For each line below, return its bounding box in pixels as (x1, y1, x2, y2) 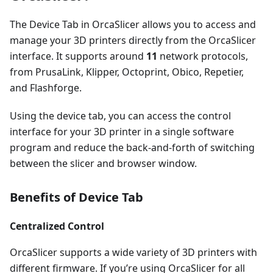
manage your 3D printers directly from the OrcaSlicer (10, 34, 256, 47)
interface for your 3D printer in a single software (10, 125, 234, 138)
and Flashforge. (10, 81, 82, 94)
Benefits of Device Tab (10, 189, 143, 205)
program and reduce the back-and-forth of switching (10, 141, 255, 154)
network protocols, (157, 49, 248, 63)
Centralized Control (10, 219, 104, 233)
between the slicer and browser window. (10, 157, 197, 170)
